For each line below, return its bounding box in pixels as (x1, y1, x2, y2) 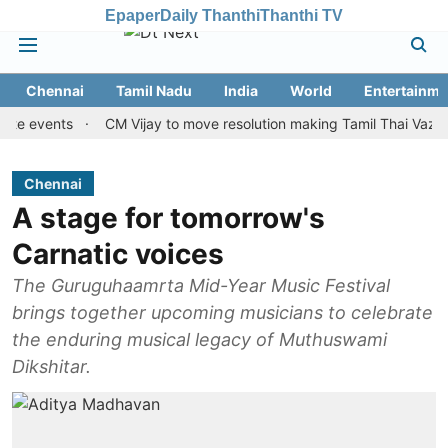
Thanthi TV (260, 6, 343, 24)
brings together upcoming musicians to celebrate (12, 302, 240, 323)
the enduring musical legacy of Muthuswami (12, 329, 387, 350)
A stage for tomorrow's (12, 201, 325, 235)
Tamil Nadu (116, 82, 192, 99)
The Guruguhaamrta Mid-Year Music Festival (12, 275, 390, 296)
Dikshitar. (12, 356, 91, 377)
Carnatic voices (12, 237, 224, 271)
